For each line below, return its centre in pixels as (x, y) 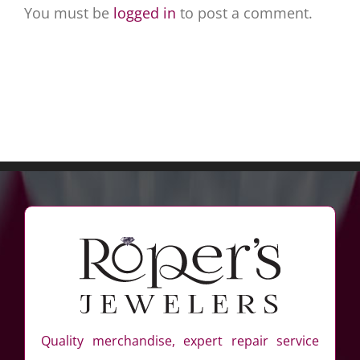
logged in (145, 12)
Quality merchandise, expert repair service (180, 340)
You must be (69, 12)
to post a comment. (244, 12)
